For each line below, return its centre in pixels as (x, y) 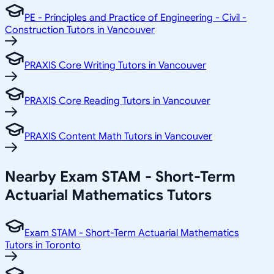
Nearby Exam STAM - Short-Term (120, 177)
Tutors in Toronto (43, 246)
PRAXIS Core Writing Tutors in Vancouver (115, 66)
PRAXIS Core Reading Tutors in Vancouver (117, 101)
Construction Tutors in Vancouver (80, 30)
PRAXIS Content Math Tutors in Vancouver (118, 137)
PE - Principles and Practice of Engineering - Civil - (135, 18)
